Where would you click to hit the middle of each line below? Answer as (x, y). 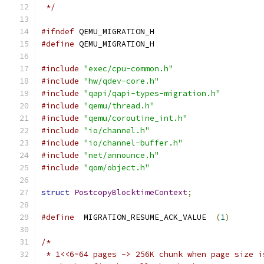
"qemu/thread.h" (119, 106)
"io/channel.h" (117, 131)
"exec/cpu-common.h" (128, 69)
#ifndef (58, 32)
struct (55, 192)
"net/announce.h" (121, 155)
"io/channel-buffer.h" (133, 143)
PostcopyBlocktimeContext (131, 192)
